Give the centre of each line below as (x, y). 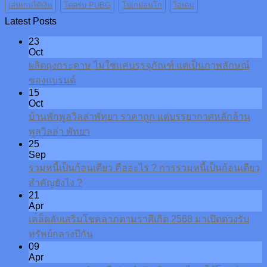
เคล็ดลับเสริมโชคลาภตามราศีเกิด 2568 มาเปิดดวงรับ (139, 219)
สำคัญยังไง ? (55, 183)
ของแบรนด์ (52, 80)
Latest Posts (31, 21)
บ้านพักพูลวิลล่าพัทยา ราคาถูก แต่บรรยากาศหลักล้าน (139, 117)
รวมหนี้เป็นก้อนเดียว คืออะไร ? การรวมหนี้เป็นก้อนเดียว (144, 168)
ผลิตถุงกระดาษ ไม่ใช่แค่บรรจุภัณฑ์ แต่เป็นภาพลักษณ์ (139, 66)
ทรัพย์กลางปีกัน (61, 234)
